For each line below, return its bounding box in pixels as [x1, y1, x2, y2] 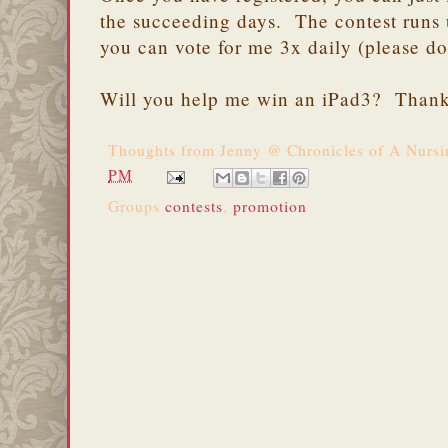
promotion [233, 195, 307, 217]
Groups [108, 195, 165, 217]
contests [165, 195, 223, 217]
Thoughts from [108, 139, 220, 161]
